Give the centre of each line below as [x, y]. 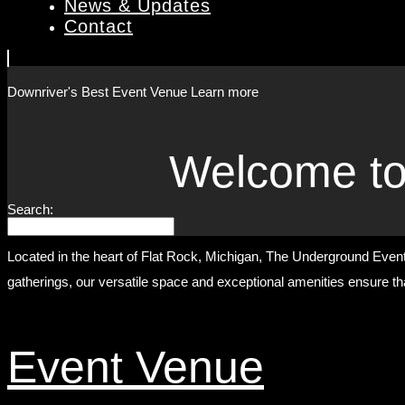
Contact [99, 26]
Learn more [225, 92]
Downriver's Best [58, 92]
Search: [30, 209]
